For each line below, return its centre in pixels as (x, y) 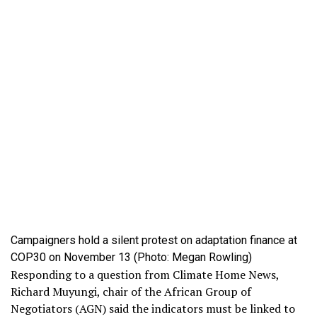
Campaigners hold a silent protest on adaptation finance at (154, 241)
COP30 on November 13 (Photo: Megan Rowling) (131, 258)
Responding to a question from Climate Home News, (145, 275)
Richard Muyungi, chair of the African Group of (131, 292)
